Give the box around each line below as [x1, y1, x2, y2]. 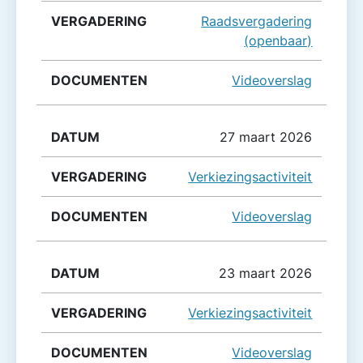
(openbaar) [244, 32, 313, 49]
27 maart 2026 [220, 129, 313, 146]
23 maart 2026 [219, 265, 313, 282]
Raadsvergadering [201, 13, 313, 30]
